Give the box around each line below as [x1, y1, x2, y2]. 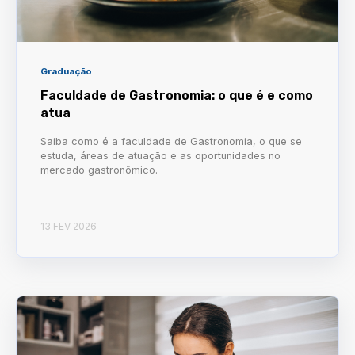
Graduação [40, 65, 92, 77]
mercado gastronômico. [40, 163, 158, 176]
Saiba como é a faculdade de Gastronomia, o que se [40, 135, 302, 147]
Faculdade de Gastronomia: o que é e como [40, 87, 313, 103]
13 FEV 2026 [40, 220, 97, 233]
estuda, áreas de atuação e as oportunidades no [40, 149, 281, 162]
